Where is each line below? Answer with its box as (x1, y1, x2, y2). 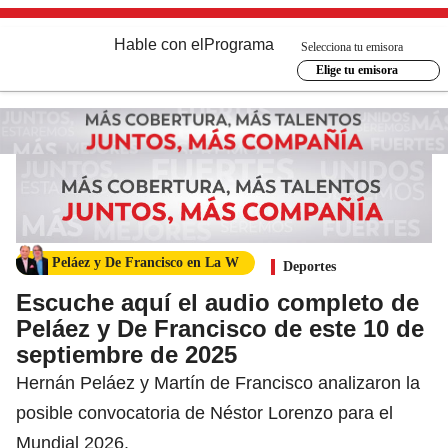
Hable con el (114, 36, 204, 53)
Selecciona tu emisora (301, 39, 403, 54)
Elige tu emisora (315, 63, 398, 77)
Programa (204, 36, 274, 53)
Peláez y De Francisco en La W (52, 254, 239, 270)
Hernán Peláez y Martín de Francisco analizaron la (16, 372, 420, 393)
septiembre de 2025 (16, 340, 237, 368)
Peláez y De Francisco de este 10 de (16, 314, 424, 342)
